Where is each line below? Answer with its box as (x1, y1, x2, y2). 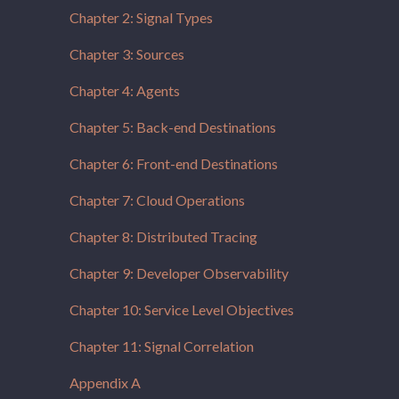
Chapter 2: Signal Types (69, 9, 213, 26)
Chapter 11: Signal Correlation (69, 338, 254, 354)
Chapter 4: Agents (69, 82, 180, 99)
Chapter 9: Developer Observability (69, 265, 289, 281)
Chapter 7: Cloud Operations (69, 191, 245, 208)
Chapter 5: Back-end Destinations (69, 118, 276, 135)
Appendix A (69, 374, 141, 391)
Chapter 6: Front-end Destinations (69, 155, 278, 172)
